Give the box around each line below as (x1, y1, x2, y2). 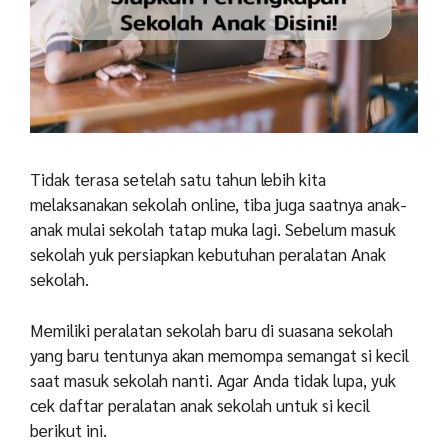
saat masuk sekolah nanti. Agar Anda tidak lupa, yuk (30, 368, 396, 391)
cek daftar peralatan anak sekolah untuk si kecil (30, 393, 370, 416)
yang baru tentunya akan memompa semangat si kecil (30, 343, 409, 366)
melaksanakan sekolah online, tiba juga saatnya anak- (30, 193, 407, 216)
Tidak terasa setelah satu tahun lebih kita (30, 168, 326, 191)
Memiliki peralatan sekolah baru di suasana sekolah (30, 318, 393, 341)
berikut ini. (30, 418, 107, 441)
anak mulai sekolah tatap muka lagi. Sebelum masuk (30, 218, 396, 241)
